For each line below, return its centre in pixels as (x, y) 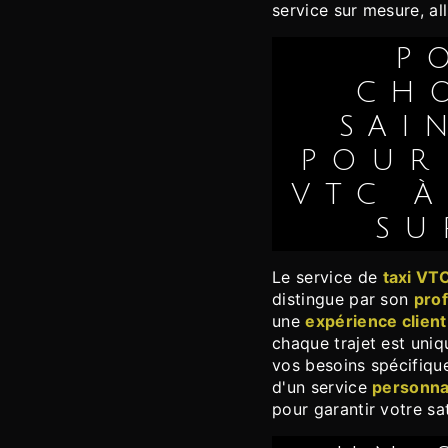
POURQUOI (410, 59)
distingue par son (343, 299)
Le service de (332, 277)
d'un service (322, 387)
